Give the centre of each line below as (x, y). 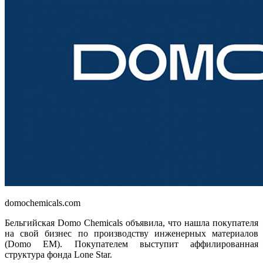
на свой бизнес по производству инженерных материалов (131, 234)
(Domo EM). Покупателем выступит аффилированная (131, 244)
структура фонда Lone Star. (58, 255)
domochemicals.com (43, 203)
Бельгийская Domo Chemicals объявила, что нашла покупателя (131, 223)
